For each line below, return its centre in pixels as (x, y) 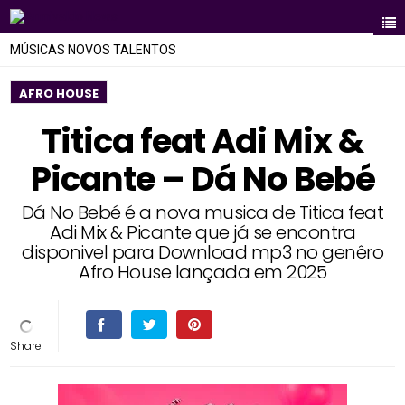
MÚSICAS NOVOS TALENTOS (94, 50)
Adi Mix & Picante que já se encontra (202, 232)
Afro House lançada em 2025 (202, 272)
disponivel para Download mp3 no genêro (202, 252)
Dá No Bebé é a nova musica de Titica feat (202, 212)
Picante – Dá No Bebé (202, 179)
